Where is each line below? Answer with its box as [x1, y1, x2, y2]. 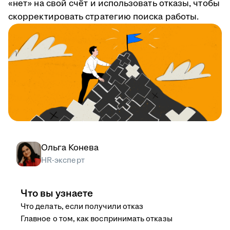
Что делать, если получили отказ [21, 201, 144, 213]
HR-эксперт [41, 155, 85, 166]
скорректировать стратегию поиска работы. [8, 11, 199, 23]
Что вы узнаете [21, 186, 93, 201]
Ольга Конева [41, 142, 99, 155]
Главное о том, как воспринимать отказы [21, 214, 172, 225]
